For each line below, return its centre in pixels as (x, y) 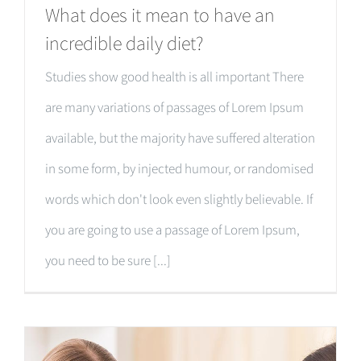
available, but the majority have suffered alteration (180, 138)
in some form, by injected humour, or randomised (179, 169)
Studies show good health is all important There (174, 77)
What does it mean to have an (160, 15)
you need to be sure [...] (108, 261)
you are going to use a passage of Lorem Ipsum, (172, 230)
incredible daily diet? (124, 44)
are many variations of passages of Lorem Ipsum (174, 108)
